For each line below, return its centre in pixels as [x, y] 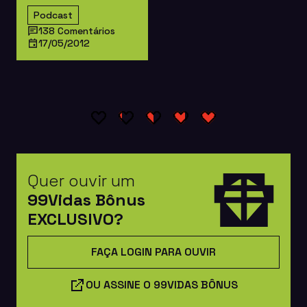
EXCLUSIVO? [75, 219]
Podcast [53, 15]
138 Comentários [77, 30]
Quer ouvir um [81, 180]
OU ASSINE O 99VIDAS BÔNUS [162, 285]
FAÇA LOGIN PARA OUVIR [153, 252]
